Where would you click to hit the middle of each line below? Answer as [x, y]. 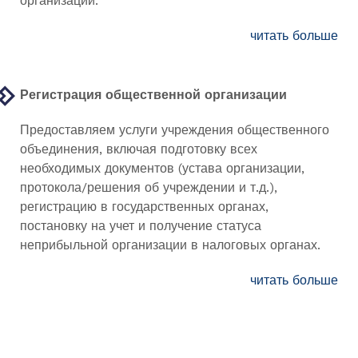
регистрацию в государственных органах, [144, 207]
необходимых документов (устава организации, [162, 168]
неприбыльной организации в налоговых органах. [170, 245]
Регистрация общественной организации [153, 95]
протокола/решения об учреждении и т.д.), [149, 187]
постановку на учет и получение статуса [141, 226]
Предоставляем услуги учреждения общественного [175, 130]
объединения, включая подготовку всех [139, 149]
